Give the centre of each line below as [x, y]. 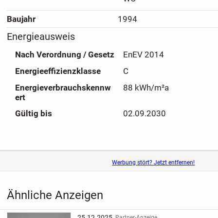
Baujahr [21, 19]
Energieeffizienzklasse [58, 71]
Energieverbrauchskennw [63, 87]
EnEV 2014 [143, 55]
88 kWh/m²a [146, 87]
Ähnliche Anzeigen [55, 195]
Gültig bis [33, 114]
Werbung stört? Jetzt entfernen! [154, 162]
